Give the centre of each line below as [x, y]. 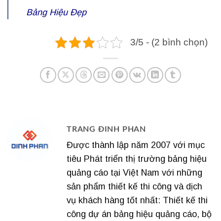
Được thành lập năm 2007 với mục [136, 145]
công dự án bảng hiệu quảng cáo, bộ [139, 214]
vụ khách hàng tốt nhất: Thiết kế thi [137, 200]
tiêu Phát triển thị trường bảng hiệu [137, 159]
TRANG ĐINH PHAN [106, 129]
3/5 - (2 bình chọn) [169, 42]
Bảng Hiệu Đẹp [56, 12]
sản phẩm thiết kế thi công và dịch [134, 186]
